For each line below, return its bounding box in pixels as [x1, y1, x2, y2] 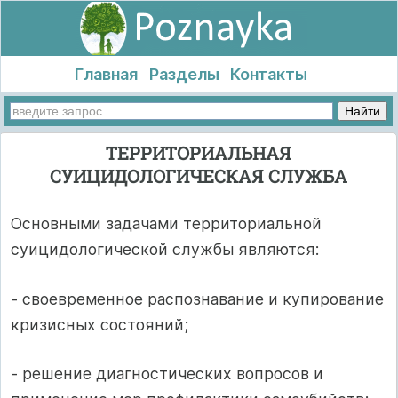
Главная [74, 65, 138, 84]
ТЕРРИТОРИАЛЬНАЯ [105, 140, 291, 164]
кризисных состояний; [11, 314, 188, 334]
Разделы [148, 65, 219, 84]
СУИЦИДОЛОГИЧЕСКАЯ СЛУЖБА [49, 163, 347, 187]
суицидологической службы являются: [11, 240, 319, 259]
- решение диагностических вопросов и [11, 363, 323, 383]
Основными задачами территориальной [11, 214, 322, 234]
